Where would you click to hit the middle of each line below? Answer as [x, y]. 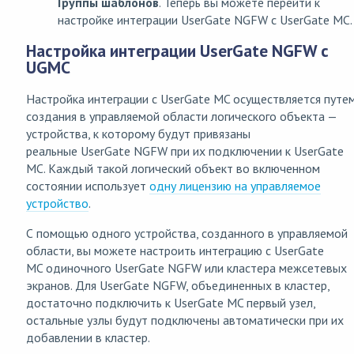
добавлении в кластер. [88, 338]
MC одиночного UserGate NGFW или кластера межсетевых [186, 268]
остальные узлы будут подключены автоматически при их [185, 320]
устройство [57, 203]
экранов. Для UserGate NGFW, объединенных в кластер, [178, 286]
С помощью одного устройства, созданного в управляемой [187, 233]
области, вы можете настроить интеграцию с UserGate [175, 251]
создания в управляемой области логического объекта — [181, 117]
